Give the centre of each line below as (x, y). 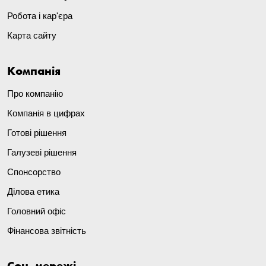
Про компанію (35, 93)
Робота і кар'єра (40, 16)
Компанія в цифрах (46, 113)
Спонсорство (34, 172)
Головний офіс (37, 211)
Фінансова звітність (47, 230)
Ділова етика (33, 191)
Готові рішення (37, 132)
